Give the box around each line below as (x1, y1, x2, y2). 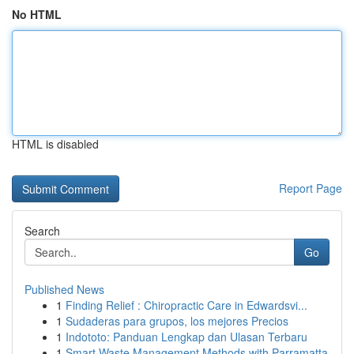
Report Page (279, 180, 342, 196)
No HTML (12, 6, 62, 22)
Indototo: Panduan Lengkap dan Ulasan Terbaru (66, 329, 307, 345)
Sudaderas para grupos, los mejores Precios (66, 313, 288, 329)
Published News (24, 281, 104, 297)
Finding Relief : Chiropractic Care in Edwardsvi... (66, 297, 307, 313)
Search (24, 223, 60, 239)
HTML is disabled (12, 136, 99, 152)
